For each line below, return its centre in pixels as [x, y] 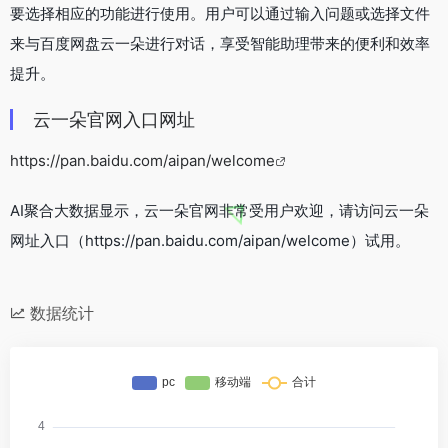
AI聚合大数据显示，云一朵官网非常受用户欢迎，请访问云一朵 [219, 210]
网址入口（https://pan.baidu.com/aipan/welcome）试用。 [210, 240]
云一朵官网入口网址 [114, 119]
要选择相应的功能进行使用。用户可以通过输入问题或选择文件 [220, 13]
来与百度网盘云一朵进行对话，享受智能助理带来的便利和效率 [220, 43]
